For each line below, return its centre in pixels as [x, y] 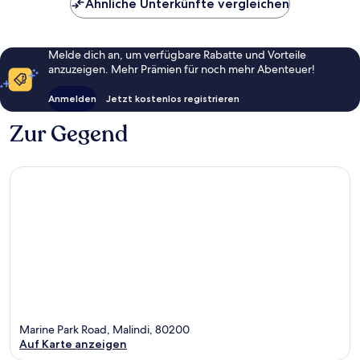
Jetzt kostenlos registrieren [173, 99]
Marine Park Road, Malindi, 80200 [104, 329]
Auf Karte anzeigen [73, 344]
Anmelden [72, 99]
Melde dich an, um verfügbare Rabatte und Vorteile [177, 55]
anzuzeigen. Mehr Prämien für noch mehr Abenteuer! [182, 70]
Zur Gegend [69, 135]
